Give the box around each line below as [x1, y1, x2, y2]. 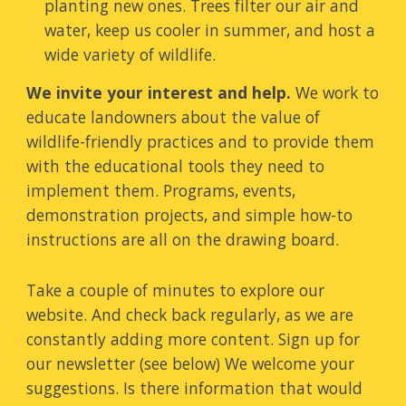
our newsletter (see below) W [26, 353, 240, 374]
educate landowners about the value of [26, 106, 321, 128]
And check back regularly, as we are [92, 304, 354, 325]
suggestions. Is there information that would [26, 377, 363, 399]
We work [295, 82, 359, 103]
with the [26, 155, 95, 177]
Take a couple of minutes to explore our [26, 279, 325, 301]
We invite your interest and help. [26, 82, 292, 103]
